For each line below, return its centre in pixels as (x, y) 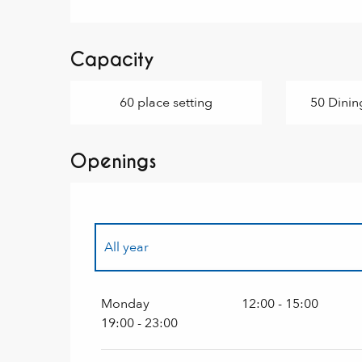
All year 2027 (143, 294)
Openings (114, 162)
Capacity (113, 60)
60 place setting (166, 103)
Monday (126, 304)
